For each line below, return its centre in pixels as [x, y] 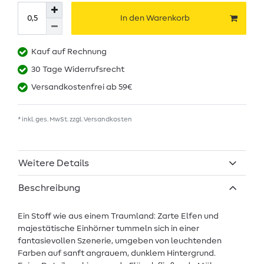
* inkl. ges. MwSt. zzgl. [51, 120]
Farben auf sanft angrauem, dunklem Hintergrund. [117, 253]
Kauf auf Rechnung [69, 52]
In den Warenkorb [155, 18]
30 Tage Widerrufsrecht [78, 70]
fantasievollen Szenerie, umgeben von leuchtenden [120, 241]
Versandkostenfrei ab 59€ [82, 88]
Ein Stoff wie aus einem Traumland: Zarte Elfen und [118, 216]
